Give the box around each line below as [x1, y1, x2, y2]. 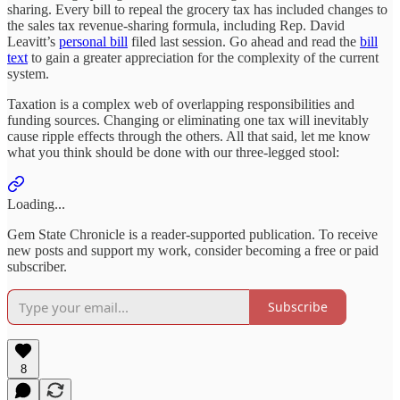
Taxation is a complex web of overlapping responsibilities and [7, 96, 354, 112]
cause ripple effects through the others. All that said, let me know [7, 128, 371, 144]
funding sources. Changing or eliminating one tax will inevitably [7, 112, 369, 128]
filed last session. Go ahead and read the [128, 33, 360, 49]
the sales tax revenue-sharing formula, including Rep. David [7, 17, 345, 33]
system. [7, 65, 49, 81]
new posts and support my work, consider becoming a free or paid [7, 242, 379, 258]
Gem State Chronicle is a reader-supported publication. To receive [7, 226, 378, 242]
